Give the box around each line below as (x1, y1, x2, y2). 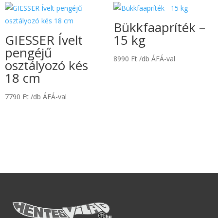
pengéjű (5, 44, 52, 62)
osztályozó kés (5, 56, 88, 74)
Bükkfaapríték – (113, 18, 205, 36)
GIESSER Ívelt (5, 31, 83, 49)
